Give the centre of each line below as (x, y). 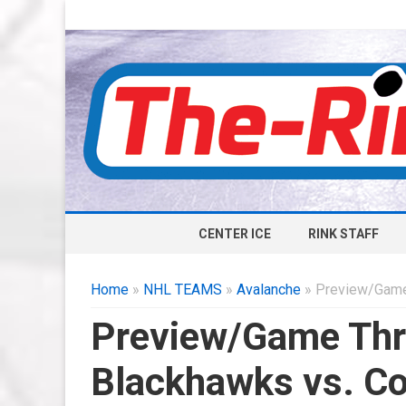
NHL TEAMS (183, 290)
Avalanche (269, 290)
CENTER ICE (234, 234)
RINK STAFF (343, 234)
